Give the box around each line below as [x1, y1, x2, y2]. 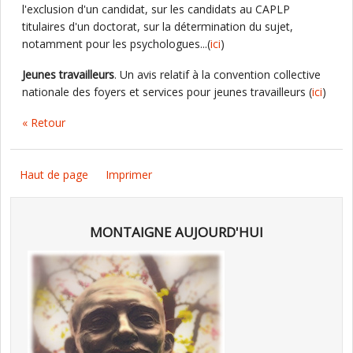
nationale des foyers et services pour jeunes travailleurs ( [22, 84, 312, 99]
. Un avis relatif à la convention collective [114, 67, 321, 82]
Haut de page [20, 167, 88, 182]
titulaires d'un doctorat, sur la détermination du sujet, [22, 19, 293, 34]
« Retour [22, 115, 65, 130]
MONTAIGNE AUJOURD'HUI [90, 223, 263, 242]
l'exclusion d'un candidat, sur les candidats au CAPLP [22, 2, 290, 17]
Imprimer [106, 167, 152, 182]
